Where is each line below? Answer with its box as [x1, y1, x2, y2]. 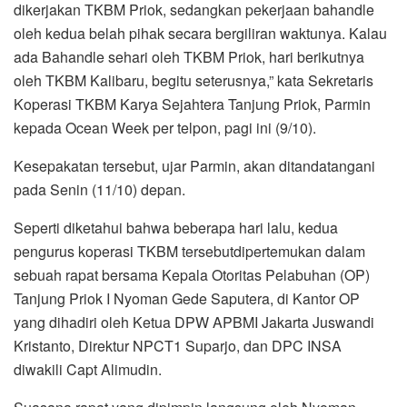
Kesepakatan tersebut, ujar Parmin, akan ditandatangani [14, 154, 375, 176]
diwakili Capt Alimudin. [14, 358, 162, 380]
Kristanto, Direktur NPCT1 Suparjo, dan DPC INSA [14, 334, 342, 356]
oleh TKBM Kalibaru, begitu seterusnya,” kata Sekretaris [14, 69, 373, 91]
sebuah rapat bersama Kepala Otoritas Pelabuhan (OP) [14, 263, 370, 285]
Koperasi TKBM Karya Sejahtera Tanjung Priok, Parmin [14, 93, 371, 114]
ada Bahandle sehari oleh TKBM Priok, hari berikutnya [14, 45, 364, 67]
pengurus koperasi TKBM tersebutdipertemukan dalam [14, 240, 365, 262]
